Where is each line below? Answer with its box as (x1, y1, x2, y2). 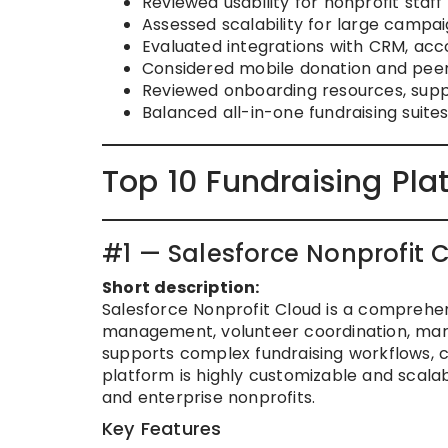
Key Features (102, 415, 222, 441)
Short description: (102, 275, 260, 299)
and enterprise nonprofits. (102, 385, 316, 409)
